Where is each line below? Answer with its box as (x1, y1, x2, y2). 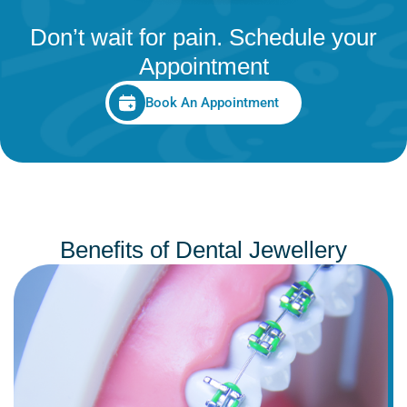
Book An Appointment (145, 94, 279, 111)
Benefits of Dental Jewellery (60, 236, 347, 264)
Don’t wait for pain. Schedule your (30, 24, 377, 52)
